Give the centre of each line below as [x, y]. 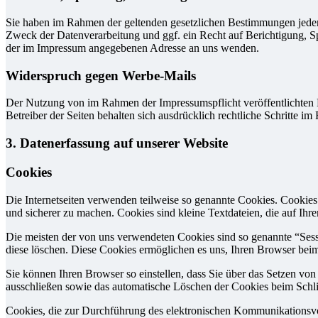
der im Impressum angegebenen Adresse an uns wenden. [132, 48]
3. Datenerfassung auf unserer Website [117, 143]
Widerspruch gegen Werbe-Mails [101, 75]
